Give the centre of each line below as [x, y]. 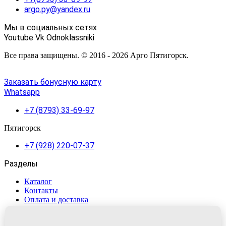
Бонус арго [43, 208]
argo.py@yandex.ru [57, 9]
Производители [51, 217]
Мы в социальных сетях [50, 27]
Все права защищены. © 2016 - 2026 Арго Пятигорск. [96, 55]
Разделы [21, 163]
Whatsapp [22, 92]
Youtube [19, 37]
